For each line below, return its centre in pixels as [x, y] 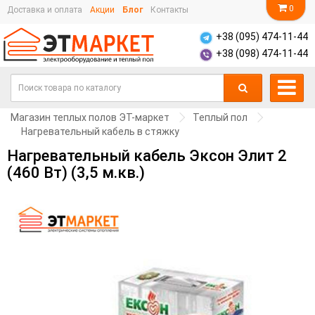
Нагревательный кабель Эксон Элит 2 [147, 155]
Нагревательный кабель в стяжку [100, 131]
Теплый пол [220, 117]
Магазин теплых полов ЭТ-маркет [90, 117]
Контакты [169, 10]
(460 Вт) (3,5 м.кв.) [76, 172]
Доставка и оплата [45, 10]
